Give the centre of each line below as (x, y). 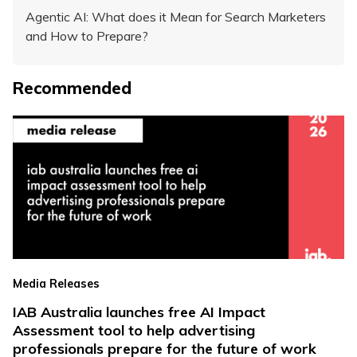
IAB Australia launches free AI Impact (139, 312)
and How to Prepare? (87, 35)
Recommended (72, 88)
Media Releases (56, 283)
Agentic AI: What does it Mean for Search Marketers (176, 16)
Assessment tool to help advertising (134, 331)
